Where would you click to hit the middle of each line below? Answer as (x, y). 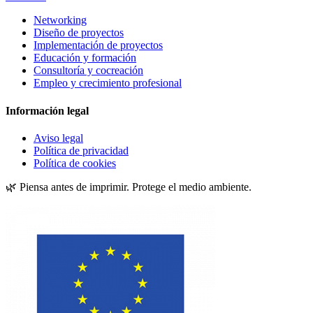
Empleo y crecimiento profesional (108, 83)
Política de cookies (75, 163)
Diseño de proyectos (79, 33)
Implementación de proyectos (98, 45)
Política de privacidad (81, 150)
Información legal (47, 110)
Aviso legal (58, 138)
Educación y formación (85, 58)
